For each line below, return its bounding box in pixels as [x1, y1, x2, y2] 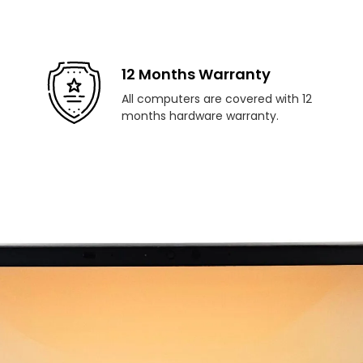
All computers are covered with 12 [122, 90, 313, 107]
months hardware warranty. [122, 107, 280, 124]
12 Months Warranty [122, 63, 271, 84]
